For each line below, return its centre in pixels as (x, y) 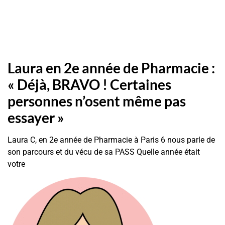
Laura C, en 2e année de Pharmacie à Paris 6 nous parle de (111, 140)
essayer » (36, 118)
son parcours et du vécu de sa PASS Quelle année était (104, 152)
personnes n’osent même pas (97, 101)
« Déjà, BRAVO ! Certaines (89, 85)
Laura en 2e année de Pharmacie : (111, 68)
